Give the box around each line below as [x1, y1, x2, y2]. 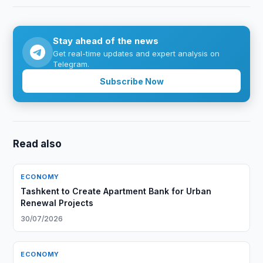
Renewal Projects [21, 198, 94, 208]
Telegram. [53, 59, 90, 69]
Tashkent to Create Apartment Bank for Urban [21, 186, 212, 196]
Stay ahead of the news [53, 35, 159, 46]
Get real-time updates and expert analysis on [53, 49, 220, 58]
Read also [13, 138, 62, 150]
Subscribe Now [99, 76, 164, 86]
